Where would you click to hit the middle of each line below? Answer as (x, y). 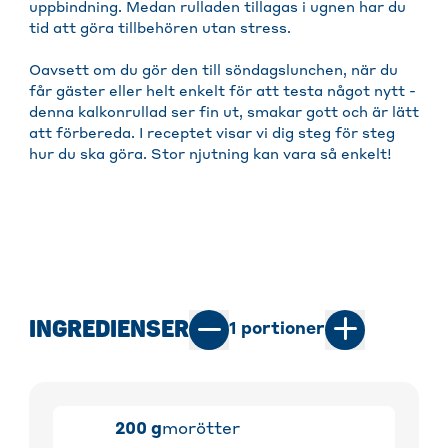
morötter (201, 430)
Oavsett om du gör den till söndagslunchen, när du (213, 71)
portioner (281, 330)
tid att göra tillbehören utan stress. (160, 29)
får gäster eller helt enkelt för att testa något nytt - (222, 92)
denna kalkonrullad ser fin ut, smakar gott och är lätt (224, 113)
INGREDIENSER (109, 330)
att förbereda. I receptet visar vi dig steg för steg (212, 134)
